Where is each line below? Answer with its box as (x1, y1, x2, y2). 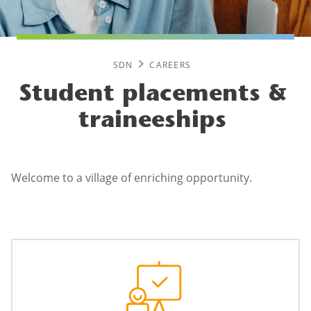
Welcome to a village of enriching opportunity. (11, 170, 252, 186)
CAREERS (149, 58, 192, 71)
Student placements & (18, 83, 287, 108)
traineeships (78, 110, 227, 134)
